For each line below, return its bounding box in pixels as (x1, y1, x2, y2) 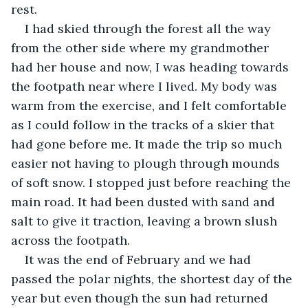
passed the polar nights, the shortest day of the (11, 270, 296, 287)
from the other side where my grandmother (11, 39, 272, 56)
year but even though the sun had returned (11, 289, 272, 306)
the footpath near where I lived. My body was (11, 78, 280, 94)
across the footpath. (11, 232, 130, 248)
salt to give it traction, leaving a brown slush (11, 212, 280, 229)
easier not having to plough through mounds (11, 155, 283, 171)
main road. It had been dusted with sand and (11, 193, 278, 210)
